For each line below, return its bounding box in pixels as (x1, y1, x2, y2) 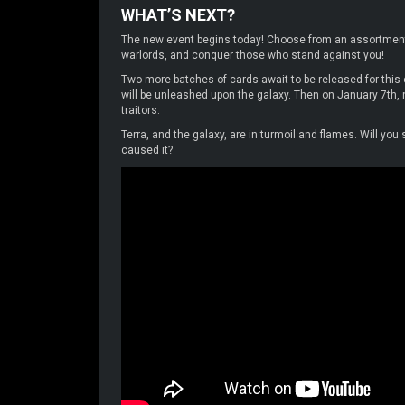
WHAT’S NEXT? (121, 5, 235, 24)
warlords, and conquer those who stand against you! (121, 48, 387, 61)
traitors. (121, 103, 163, 117)
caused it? (121, 143, 175, 156)
